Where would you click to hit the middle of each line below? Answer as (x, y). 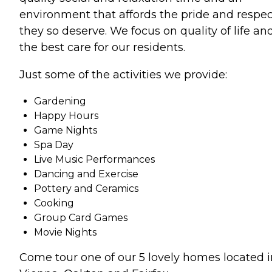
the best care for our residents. (102, 47)
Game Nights (66, 130)
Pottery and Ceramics (86, 189)
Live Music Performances (94, 159)
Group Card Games (81, 218)
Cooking (54, 203)
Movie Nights (65, 232)
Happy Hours (66, 116)
